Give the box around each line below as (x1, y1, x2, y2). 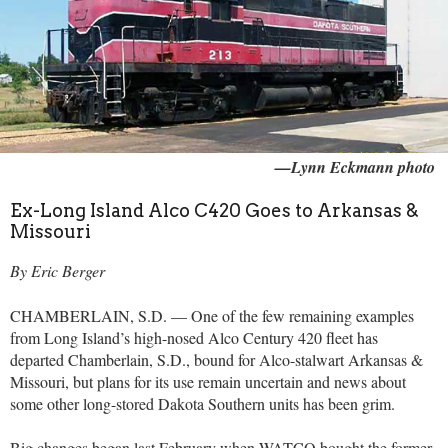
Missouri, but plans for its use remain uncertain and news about (10, 370, 406, 392)
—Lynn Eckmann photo (274, 155, 435, 178)
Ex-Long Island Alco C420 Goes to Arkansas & (10, 200, 419, 222)
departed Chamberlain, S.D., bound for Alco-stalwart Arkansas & (10, 348, 423, 370)
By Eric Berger (10, 260, 105, 282)
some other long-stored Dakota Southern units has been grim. (10, 392, 400, 414)
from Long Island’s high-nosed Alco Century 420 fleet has (10, 326, 378, 348)
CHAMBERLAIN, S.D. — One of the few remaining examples (10, 304, 414, 326)
